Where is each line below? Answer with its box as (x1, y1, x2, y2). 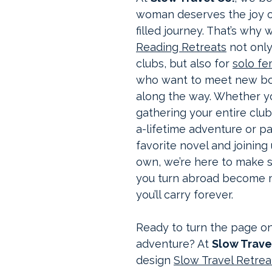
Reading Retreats (136, 41, 226, 53)
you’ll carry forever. (136, 188, 233, 201)
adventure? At (136, 237, 212, 250)
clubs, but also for (136, 57, 233, 70)
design (136, 254, 174, 267)
